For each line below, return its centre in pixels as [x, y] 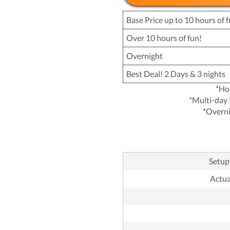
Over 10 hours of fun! [164, 38]
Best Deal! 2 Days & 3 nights [176, 74]
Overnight [145, 56]
